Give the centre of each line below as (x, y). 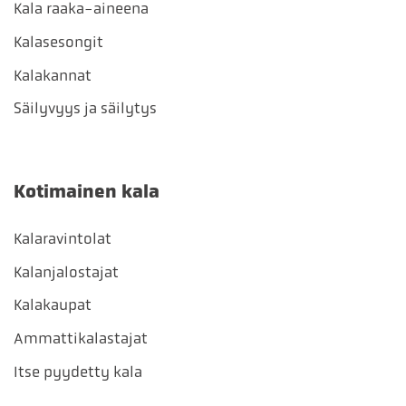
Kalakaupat (53, 305)
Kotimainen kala (87, 192)
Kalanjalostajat (66, 271)
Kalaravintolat (63, 238)
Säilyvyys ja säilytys (85, 108)
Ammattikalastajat (81, 338)
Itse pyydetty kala (78, 372)
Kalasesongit (58, 41)
